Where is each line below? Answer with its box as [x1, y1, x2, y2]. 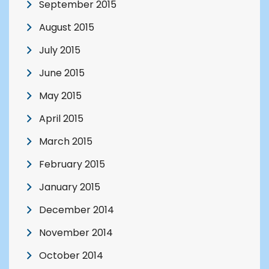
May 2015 [39, 89, 82, 103]
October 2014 [39, 249, 103, 263]
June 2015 [39, 66, 85, 80]
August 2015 [39, 20, 94, 35]
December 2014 [39, 203, 114, 217]
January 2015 [39, 180, 100, 195]
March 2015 [39, 134, 92, 149]
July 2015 [39, 43, 80, 58]
